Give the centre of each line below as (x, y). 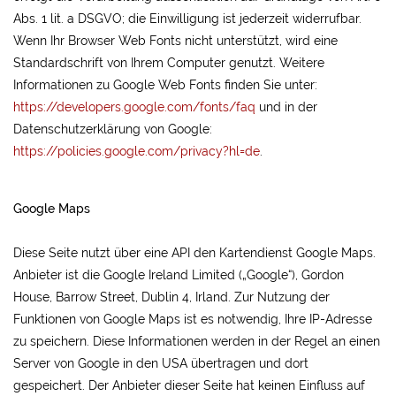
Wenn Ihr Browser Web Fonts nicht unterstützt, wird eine (175, 41)
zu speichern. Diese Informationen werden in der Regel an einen (197, 341)
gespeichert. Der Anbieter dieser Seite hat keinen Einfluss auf (189, 385)
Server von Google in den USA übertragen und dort (161, 363)
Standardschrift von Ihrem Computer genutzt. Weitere (169, 63)
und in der (286, 107)
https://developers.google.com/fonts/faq (134, 107)
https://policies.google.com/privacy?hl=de (137, 151)
